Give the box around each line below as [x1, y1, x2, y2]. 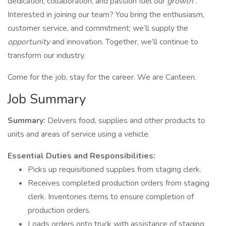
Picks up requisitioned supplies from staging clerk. [28, 164, 201, 175]
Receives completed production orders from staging [28, 178, 209, 189]
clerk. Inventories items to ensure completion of [28, 191, 194, 202]
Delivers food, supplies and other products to [47, 115, 205, 126]
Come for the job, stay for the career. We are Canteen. [8, 72, 196, 83]
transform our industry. [8, 50, 87, 61]
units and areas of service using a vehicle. [8, 129, 150, 140]
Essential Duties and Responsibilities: [8, 150, 155, 161]
